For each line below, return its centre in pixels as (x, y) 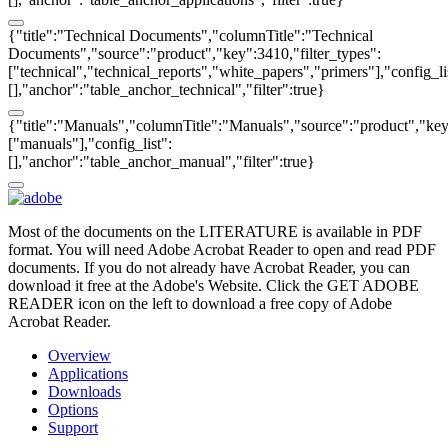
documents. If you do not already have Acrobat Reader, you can (209, 267)
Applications (88, 373)
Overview (79, 355)
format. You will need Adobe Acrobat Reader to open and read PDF (222, 249)
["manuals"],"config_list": (90, 143)
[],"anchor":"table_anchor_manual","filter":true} (161, 161)
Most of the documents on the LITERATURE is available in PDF (215, 231)
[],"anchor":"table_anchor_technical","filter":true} (166, 89)
